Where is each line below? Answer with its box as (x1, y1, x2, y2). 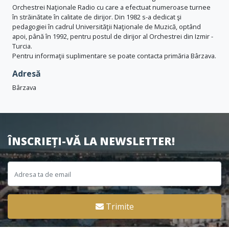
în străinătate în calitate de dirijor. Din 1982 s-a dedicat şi (12, 12, 181, 21)
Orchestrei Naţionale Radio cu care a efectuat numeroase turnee (12, 3, 211, 12)
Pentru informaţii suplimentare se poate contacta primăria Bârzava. (12, 51, 216, 60)
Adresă (12, 68, 41, 79)
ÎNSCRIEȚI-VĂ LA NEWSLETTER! (8, 134, 175, 148)
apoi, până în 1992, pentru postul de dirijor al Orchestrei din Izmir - (12, 32, 213, 41)
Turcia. (12, 41, 32, 51)
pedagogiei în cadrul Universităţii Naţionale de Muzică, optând (12, 22, 201, 31)
